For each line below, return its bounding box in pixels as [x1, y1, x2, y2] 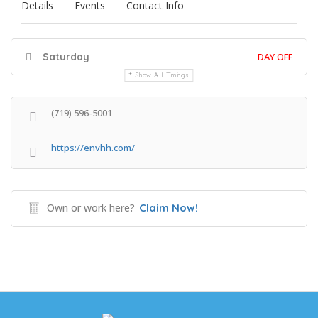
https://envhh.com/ [51, 141, 135, 155]
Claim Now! [139, 200, 198, 214]
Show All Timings [136, 71, 190, 79]
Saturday [40, 50, 89, 63]
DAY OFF [258, 50, 292, 63]
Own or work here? [47, 200, 135, 214]
